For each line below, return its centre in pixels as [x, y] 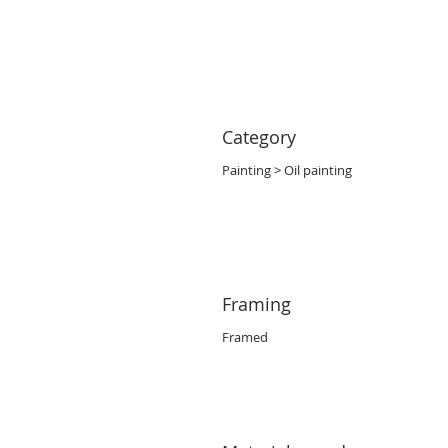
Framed [245, 337]
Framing [256, 304]
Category [259, 137]
